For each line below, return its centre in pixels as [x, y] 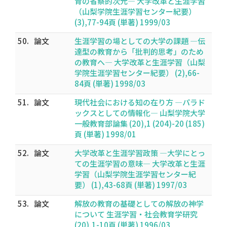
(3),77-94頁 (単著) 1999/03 [122, 22]
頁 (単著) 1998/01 [105, 134]
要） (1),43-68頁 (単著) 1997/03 [131, 185]
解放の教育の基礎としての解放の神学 [139, 203]
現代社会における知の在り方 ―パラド [140, 102]
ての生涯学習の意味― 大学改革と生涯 [140, 163]
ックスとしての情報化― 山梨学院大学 [140, 113]
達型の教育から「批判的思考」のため [139, 51]
